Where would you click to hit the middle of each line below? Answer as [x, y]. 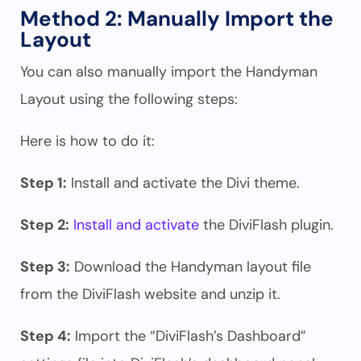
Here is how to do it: [87, 141]
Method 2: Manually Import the [177, 19]
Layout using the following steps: [129, 99]
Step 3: [45, 267]
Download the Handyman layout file [191, 267]
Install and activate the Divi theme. [185, 183]
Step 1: [44, 183]
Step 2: [45, 225]
